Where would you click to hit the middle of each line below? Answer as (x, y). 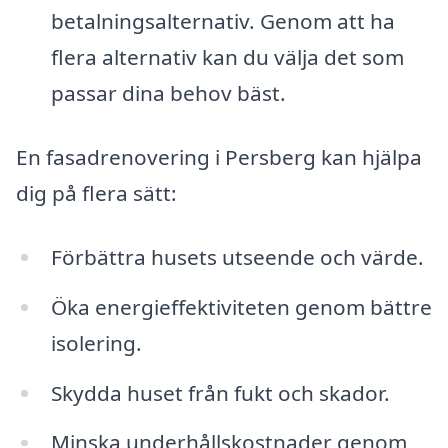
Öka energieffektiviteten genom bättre (241, 306)
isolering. (96, 342)
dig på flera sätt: (96, 193)
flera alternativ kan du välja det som (227, 57)
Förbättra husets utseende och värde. (237, 256)
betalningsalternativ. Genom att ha (222, 21)
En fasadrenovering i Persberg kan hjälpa (219, 157)
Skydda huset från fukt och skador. (220, 392)
